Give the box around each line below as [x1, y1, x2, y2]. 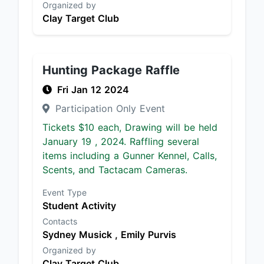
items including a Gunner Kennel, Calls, [42, 150, 217, 161]
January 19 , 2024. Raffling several [42, 136, 199, 147]
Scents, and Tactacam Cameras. [42, 164, 187, 176]
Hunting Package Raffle [42, 63, 180, 77]
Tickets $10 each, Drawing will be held [42, 121, 217, 133]
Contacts [42, 216, 77, 226]
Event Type [42, 187, 87, 197]
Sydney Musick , [42, 229, 121, 240]
